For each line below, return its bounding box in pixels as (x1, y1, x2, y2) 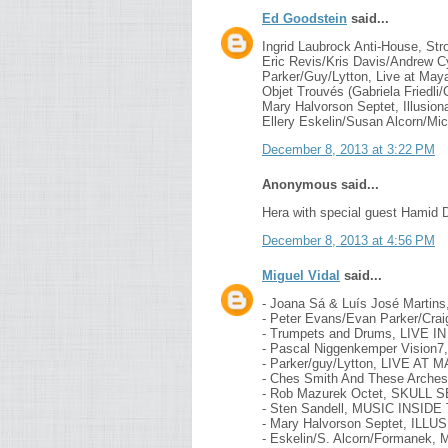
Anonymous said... (262, 177, 379, 192)
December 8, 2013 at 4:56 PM (262, 233, 435, 248)
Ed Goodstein (262, 11, 347, 26)
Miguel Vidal (262, 268, 340, 283)
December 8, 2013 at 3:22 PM (262, 142, 435, 157)
